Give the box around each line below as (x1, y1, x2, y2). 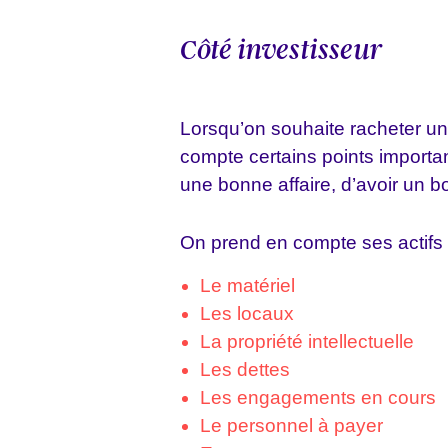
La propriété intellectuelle (200, 330, 414, 352)
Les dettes (200, 358, 290, 380)
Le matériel (200, 274, 295, 296)
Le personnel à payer (200, 414, 383, 436)
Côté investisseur (180, 33, 382, 66)
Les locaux (200, 302, 294, 324)
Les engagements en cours (200, 386, 436, 408)
